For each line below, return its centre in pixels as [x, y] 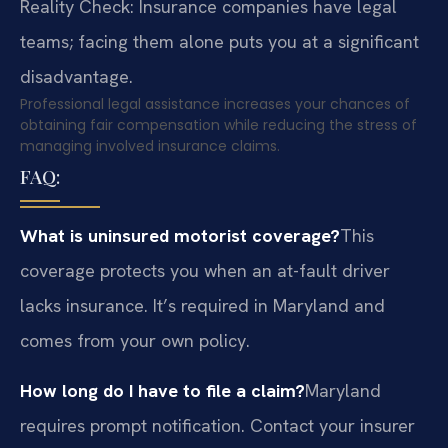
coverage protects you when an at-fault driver [205, 271]
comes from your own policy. [135, 341]
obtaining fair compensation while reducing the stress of [218, 125]
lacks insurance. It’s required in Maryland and [202, 306]
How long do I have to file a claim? [162, 390]
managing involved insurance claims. [150, 146]
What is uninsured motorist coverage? [180, 236]
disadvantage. [76, 77]
